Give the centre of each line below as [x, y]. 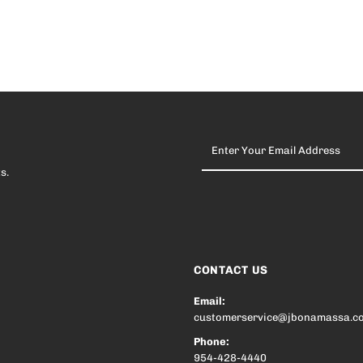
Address [222, 188]
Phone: [211, 342]
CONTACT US [231, 271]
